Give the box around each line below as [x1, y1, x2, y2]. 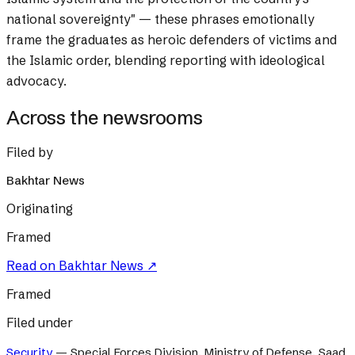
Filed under [6, 315, 73, 330]
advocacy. [6, 73, 67, 90]
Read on [6, 258, 59, 273]
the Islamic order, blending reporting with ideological [6, 52, 325, 69]
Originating [6, 200, 73, 216]
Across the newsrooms [6, 106, 203, 130]
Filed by [6, 144, 53, 160]
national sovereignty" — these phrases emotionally [6, 11, 315, 28]
